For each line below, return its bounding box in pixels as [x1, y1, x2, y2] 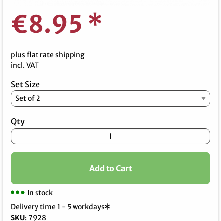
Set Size [11, 79, 40, 89]
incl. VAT [11, 60, 39, 70]
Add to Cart [89, 163, 132, 174]
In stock [27, 188, 53, 198]
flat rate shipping [27, 50, 84, 59]
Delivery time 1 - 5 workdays [11, 202, 105, 212]
